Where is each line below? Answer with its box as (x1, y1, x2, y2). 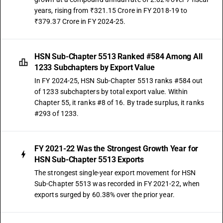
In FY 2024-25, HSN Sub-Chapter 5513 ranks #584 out (34, 77, 203, 85)
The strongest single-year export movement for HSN (34, 169, 196, 177)
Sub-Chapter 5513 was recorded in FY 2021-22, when (34, 180, 200, 188)
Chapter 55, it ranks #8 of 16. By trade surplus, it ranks (34, 99, 204, 107)
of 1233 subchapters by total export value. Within (34, 88, 188, 96)
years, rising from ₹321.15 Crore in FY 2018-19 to (34, 6, 188, 14)
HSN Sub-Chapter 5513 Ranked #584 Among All (34, 52, 203, 61)
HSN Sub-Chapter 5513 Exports (34, 155, 144, 164)
